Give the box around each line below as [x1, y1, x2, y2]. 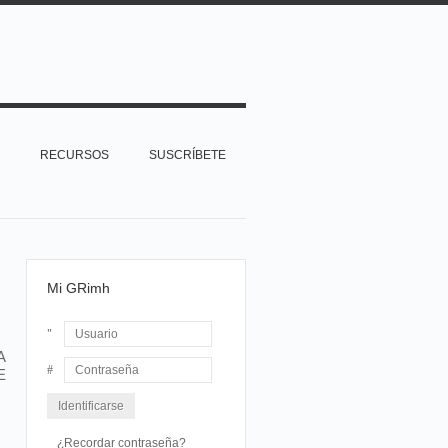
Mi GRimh [47, 280, 110, 296]
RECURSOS [40, 148, 109, 162]
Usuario [47, 349, 90, 363]
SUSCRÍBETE [149, 148, 226, 162]
